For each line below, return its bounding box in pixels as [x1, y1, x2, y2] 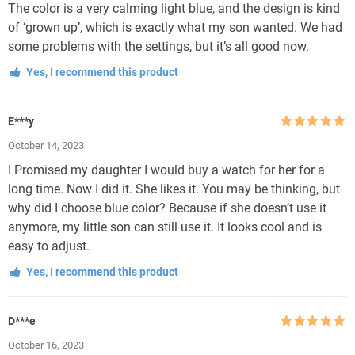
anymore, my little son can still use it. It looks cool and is [8, 219, 322, 235]
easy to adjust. [8, 238, 90, 254]
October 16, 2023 [8, 338, 84, 351]
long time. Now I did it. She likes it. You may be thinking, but [8, 181, 340, 197]
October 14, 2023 [8, 139, 84, 151]
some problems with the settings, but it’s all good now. [8, 38, 309, 54]
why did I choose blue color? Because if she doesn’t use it [8, 200, 326, 216]
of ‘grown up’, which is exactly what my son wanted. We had [8, 19, 342, 35]
